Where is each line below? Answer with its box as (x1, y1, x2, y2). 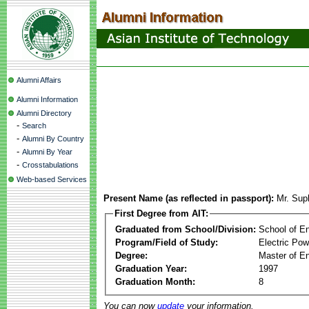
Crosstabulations (22, 161, 79, 169)
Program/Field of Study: (115, 237, 218, 248)
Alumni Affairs (17, 76, 61, 84)
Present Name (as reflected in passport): (103, 193, 274, 203)
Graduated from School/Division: (115, 223, 256, 235)
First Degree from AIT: (114, 208, 208, 219)
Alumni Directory (17, 109, 72, 117)
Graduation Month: (115, 276, 195, 287)
